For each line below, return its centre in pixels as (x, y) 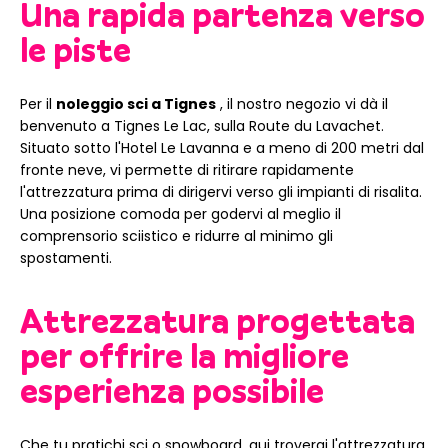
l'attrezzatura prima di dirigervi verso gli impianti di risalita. (221, 192)
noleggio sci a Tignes (136, 104)
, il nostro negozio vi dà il (302, 104)
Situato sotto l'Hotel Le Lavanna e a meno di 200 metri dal (222, 148)
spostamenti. (66, 258)
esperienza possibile (172, 391)
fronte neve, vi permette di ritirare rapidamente (187, 170)
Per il (38, 104)
